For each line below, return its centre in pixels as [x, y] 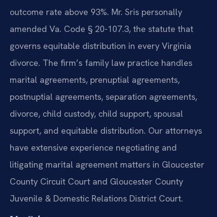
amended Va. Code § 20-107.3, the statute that [101, 29]
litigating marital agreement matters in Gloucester [107, 164]
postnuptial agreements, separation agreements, [103, 96]
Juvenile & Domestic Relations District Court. [96, 198]
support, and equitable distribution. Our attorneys [106, 130]
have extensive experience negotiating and [93, 147]
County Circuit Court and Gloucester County [96, 181]
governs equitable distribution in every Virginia [101, 46]
